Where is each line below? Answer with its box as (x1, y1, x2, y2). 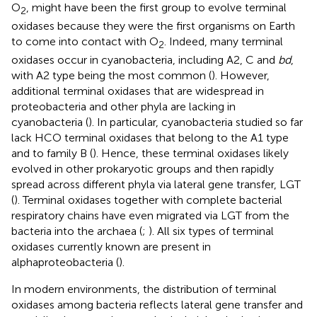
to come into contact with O (11, 34, 158, 48)
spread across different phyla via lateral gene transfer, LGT (11, 178, 301, 192)
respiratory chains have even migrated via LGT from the (11, 209, 289, 223)
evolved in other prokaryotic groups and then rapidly (11, 162, 274, 176)
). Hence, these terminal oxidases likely (93, 146, 289, 161)
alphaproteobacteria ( (11, 255, 119, 270)
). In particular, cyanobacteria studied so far (88, 115, 303, 129)
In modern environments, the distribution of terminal (11, 282, 277, 296)
